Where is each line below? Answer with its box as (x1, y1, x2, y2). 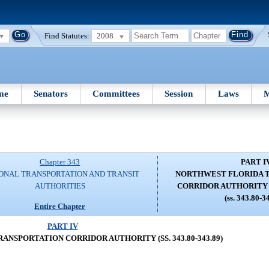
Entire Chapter (34, 201, 86, 211)
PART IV (47, 221, 78, 231)
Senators (33, 88, 68, 98)
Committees (92, 88, 141, 98)
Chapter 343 (40, 157, 80, 167)
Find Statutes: (44, 31, 90, 40)
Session (165, 88, 193, 98)
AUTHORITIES (34, 181, 85, 191)
